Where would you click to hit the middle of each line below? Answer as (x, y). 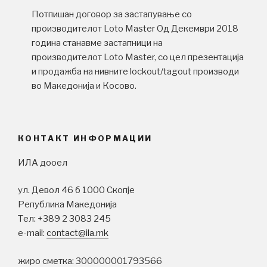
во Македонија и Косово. (84, 86)
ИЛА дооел (43, 162)
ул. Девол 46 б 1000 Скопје (76, 190)
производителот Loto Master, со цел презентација (137, 57)
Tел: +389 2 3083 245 (64, 219)
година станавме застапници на (97, 43)
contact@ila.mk (77, 233)
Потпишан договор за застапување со (111, 14)
